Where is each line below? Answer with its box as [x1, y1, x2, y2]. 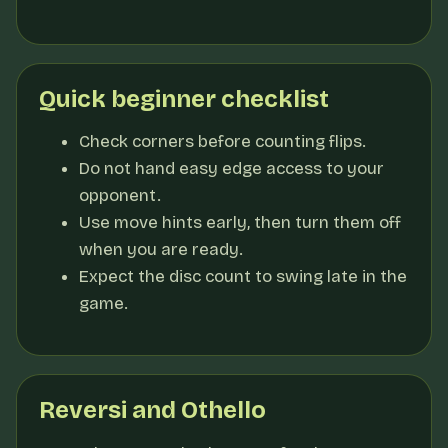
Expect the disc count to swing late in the [79, 266, 407, 287]
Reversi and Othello [39, 396, 266, 424]
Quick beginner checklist [39, 85, 329, 113]
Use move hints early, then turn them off [79, 212, 401, 233]
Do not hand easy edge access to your [79, 158, 384, 179]
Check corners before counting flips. [79, 131, 366, 152]
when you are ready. [79, 239, 243, 260]
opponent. [79, 185, 161, 206]
